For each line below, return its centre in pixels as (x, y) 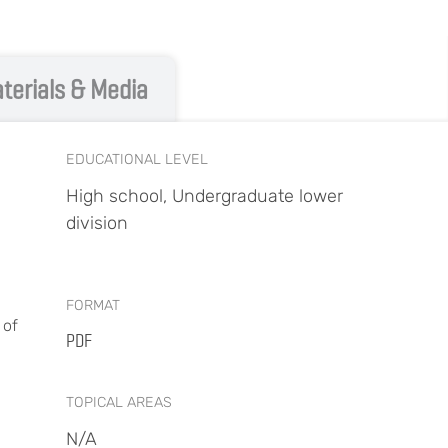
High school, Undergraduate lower (204, 196)
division (97, 223)
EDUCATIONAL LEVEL (137, 159)
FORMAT (93, 305)
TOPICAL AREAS (119, 402)
